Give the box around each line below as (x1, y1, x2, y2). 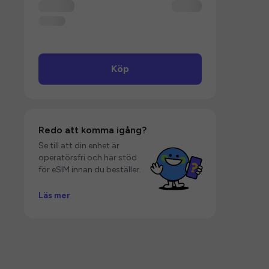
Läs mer (38, 190, 70, 201)
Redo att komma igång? (38, 124, 147, 136)
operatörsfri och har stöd (38, 153, 137, 163)
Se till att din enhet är (38, 141, 119, 151)
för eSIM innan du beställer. (38, 165, 141, 175)
